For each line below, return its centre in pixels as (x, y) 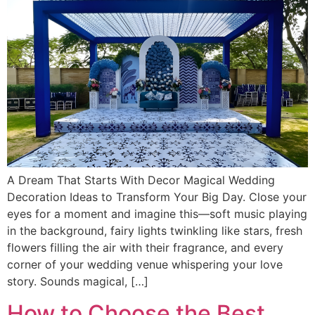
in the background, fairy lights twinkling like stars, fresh (155, 231)
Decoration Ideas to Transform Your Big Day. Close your (157, 197)
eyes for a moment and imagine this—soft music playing (157, 214)
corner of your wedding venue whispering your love (145, 265)
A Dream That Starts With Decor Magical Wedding (141, 180)
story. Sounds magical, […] (78, 282)
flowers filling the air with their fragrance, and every (145, 248)
